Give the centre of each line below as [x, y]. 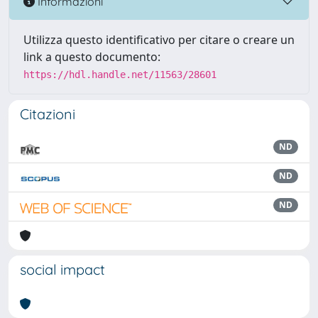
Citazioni [48, 114]
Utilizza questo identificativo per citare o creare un [159, 40]
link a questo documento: [92, 57]
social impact [62, 269]
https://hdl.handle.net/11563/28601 [120, 75]
